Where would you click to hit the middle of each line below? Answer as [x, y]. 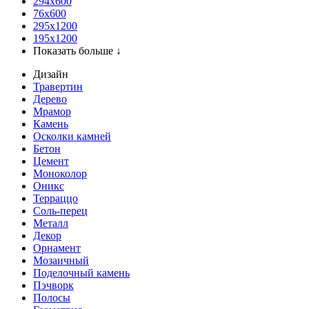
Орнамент [57, 248]
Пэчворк [53, 285]
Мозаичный [61, 260]
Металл [51, 223]
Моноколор [60, 173]
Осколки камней [72, 136]
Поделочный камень [81, 273]
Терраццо [56, 198]
